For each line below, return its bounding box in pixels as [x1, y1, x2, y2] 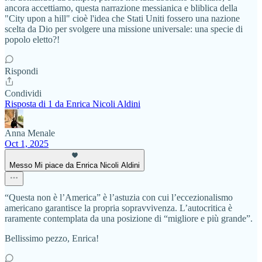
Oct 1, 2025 [5, 138, 49, 149]
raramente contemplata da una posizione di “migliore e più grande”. [5, 213, 253, 223]
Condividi [5, 88, 42, 98]
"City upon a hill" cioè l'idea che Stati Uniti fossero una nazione [5, 13, 240, 23]
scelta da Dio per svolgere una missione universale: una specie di [5, 23, 243, 34]
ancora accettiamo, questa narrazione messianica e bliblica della [5, 2, 237, 13]
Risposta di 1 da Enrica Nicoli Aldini [5, 98, 140, 109]
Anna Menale [5, 127, 55, 138]
